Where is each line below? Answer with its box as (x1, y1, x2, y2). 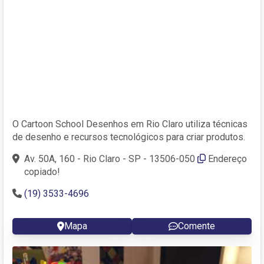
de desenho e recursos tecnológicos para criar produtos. (12, 131, 245, 143)
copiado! (24, 166, 60, 177)
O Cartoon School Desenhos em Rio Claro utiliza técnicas (12, 118, 247, 130)
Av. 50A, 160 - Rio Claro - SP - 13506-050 (24, 153, 195, 164)
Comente (178, 220, 215, 232)
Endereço (208, 153, 247, 164)
